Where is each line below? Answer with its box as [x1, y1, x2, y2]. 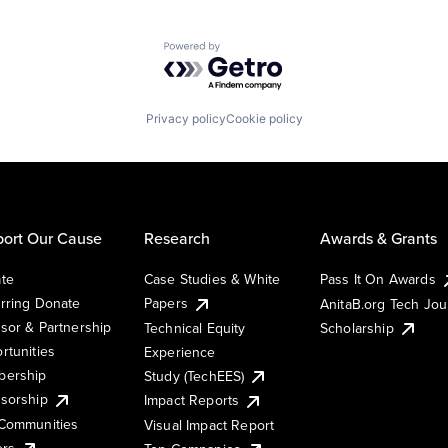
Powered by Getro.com [163, 41, 339, 62]
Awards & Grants [320, 226, 437, 249]
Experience [144, 341, 216, 362]
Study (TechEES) [144, 365, 245, 386]
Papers [144, 292, 188, 313]
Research [144, 226, 210, 249]
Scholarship [320, 317, 394, 338]
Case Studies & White [144, 268, 281, 289]
